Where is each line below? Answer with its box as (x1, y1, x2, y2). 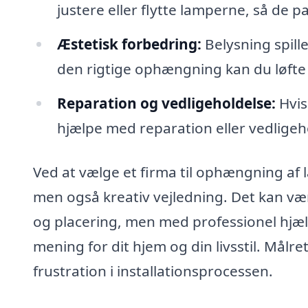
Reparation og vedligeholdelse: (56, 93, 276, 113)
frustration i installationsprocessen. (33, 261, 273, 280)
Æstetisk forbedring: (56, 34, 201, 54)
